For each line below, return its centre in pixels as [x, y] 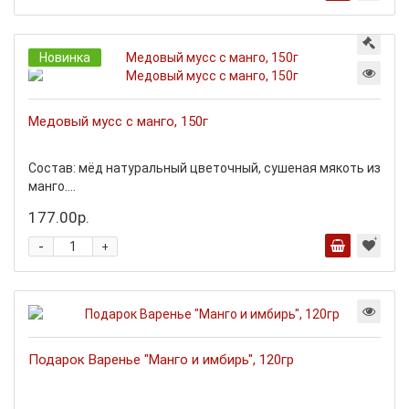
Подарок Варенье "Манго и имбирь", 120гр [161, 360]
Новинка [65, 58]
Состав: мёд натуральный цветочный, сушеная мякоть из [204, 168]
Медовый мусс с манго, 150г [118, 121]
